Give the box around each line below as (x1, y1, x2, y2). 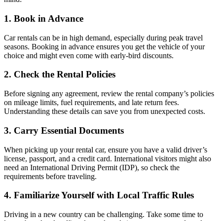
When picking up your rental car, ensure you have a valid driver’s (4, 145, 207, 154)
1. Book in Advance (4, 13, 83, 24)
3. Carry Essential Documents (4, 125, 124, 136)
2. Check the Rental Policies (4, 69, 115, 80)
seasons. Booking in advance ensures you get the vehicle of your (4, 42, 205, 51)
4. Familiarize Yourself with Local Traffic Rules (4, 190, 194, 201)
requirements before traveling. (4, 172, 97, 181)
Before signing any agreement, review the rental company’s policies (4, 89, 214, 98)
